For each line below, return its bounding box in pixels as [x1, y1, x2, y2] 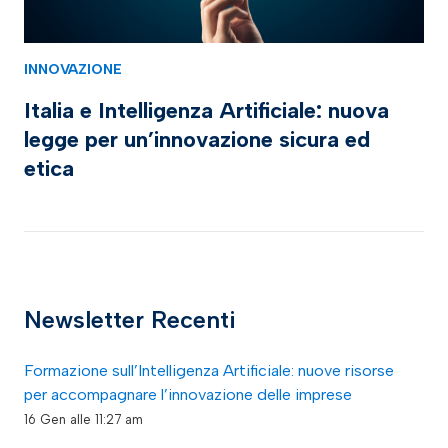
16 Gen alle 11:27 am [24, 411, 143, 427]
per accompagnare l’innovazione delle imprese [24, 384, 352, 404]
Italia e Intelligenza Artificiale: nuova [24, 96, 389, 124]
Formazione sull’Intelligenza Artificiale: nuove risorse [24, 360, 394, 380]
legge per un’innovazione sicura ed [24, 125, 370, 153]
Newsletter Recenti [24, 304, 236, 334]
